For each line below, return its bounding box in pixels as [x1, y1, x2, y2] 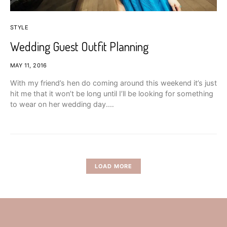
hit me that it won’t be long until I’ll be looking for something [10, 89, 213, 98]
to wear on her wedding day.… [10, 100, 114, 109]
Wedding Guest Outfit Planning [10, 39, 148, 55]
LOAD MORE [94, 163, 133, 170]
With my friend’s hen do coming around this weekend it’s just [10, 79, 217, 88]
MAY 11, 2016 [10, 62, 47, 69]
